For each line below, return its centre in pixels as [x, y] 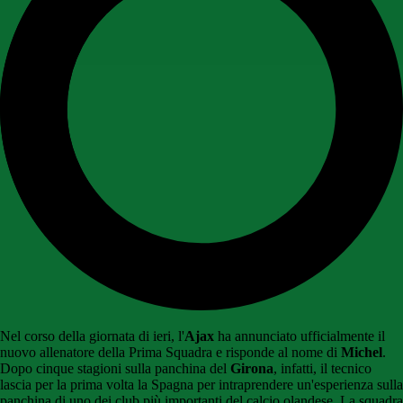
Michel [362, 353]
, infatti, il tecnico [322, 369]
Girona [252, 369]
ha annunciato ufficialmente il [300, 336]
